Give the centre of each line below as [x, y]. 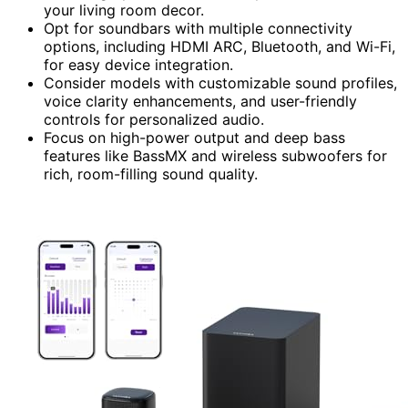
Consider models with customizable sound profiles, [220, 82]
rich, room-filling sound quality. [151, 173]
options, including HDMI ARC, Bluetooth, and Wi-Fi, [219, 46]
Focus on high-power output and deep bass [194, 137]
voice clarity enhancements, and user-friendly [200, 101]
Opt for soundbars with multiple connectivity [198, 28]
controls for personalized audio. [154, 119]
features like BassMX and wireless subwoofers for [215, 155]
